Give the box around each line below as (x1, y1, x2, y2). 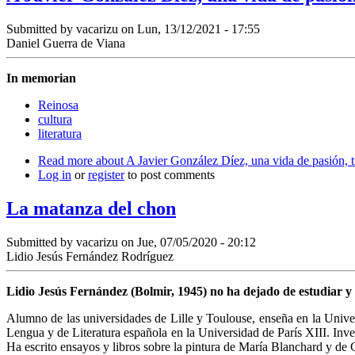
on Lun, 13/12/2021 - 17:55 (118, 22, 260, 36)
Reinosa (38, 98, 78, 113)
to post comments (124, 168, 215, 182)
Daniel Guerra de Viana (6, 36, 125, 51)
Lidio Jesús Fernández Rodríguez (6, 249, 174, 263)
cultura (38, 113, 72, 127)
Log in (38, 168, 71, 182)
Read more (38, 154, 93, 168)
